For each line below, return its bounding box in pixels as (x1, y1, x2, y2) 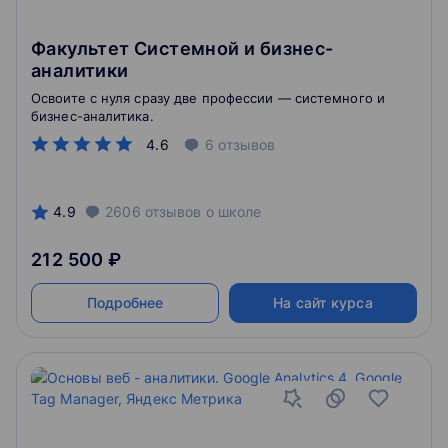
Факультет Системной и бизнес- (31, 38, 334, 59)
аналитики (31, 60, 129, 81)
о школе (201, 203, 262, 220)
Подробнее (86, 294, 164, 311)
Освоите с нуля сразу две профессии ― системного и (31, 90, 385, 106)
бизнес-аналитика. (31, 108, 154, 124)
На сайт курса (273, 294, 373, 311)
